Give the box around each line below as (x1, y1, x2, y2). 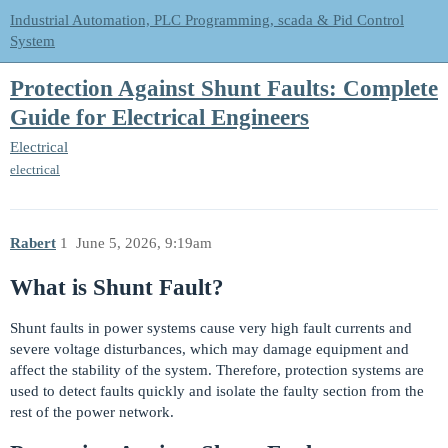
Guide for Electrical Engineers (10, 105, 309, 131)
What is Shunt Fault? (10, 275, 224, 301)
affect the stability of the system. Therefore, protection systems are (10, 362, 424, 379)
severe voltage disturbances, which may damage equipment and (10, 341, 409, 358)
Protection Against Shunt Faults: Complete (10, 76, 438, 102)
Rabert (10, 234, 56, 251)
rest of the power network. (10, 404, 174, 421)
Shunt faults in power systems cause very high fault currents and (10, 320, 412, 337)
